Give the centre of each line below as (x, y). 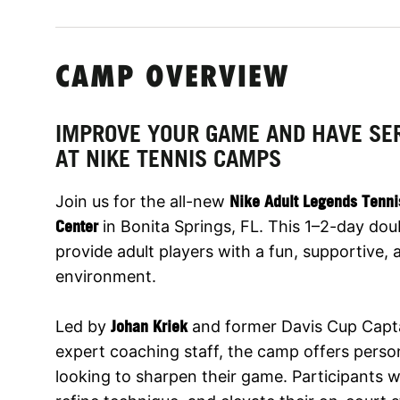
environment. (106, 276)
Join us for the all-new (142, 201)
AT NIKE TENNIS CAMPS (168, 158)
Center (77, 226)
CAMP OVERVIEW (172, 79)
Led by (83, 326)
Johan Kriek (149, 326)
